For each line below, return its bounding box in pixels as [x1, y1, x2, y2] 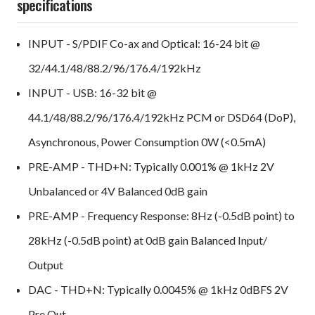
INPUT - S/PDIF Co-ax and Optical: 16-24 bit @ [28, 37, 261, 51]
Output [28, 258, 64, 272]
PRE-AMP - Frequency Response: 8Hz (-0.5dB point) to [28, 209, 295, 223]
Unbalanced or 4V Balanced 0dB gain [28, 184, 208, 198]
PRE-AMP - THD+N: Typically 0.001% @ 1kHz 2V [28, 160, 275, 174]
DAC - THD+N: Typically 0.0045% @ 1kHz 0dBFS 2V [28, 283, 289, 297]
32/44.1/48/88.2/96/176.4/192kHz [28, 61, 202, 75]
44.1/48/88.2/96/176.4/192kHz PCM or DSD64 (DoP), [28, 110, 296, 124]
